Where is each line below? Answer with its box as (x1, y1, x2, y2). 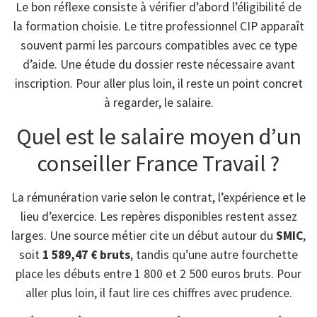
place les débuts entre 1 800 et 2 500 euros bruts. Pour (16, 265, 301, 282)
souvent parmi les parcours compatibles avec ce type (20, 38, 297, 54)
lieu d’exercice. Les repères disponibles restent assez (20, 208, 297, 224)
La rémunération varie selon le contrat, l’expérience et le (11, 189, 306, 205)
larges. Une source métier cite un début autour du (11, 227, 276, 243)
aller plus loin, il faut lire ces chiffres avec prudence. (25, 284, 292, 301)
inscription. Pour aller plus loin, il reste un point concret (14, 76, 303, 92)
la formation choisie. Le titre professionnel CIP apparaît (13, 18, 304, 35)
